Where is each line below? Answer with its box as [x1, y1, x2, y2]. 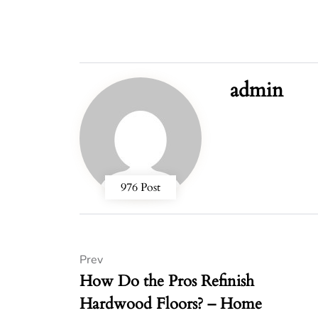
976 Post [121, 179, 160, 195]
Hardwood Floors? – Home [79, 292, 262, 314]
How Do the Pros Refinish [79, 270, 254, 292]
